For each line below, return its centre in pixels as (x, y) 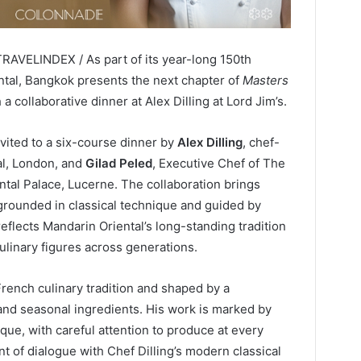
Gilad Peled (119, 163)
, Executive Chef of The (219, 163)
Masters (266, 80)
